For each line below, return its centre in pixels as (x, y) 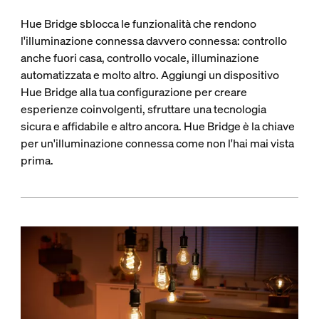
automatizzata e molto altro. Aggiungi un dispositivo (150, 74)
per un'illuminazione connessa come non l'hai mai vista (157, 143)
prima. (37, 160)
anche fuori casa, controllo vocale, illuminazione (140, 57)
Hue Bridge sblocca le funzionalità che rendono (138, 23)
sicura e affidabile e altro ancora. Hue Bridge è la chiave (157, 126)
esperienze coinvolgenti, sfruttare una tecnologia (143, 109)
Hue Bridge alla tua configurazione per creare (134, 91)
